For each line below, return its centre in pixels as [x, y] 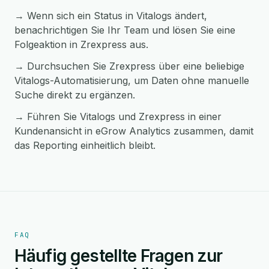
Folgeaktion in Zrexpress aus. [81, 44]
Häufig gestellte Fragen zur [119, 256]
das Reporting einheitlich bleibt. [85, 145]
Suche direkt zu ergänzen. [75, 95]
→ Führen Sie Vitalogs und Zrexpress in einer [118, 116]
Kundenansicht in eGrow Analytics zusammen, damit [134, 131]
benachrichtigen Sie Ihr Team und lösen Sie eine [125, 30]
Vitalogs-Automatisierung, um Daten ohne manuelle [132, 80]
